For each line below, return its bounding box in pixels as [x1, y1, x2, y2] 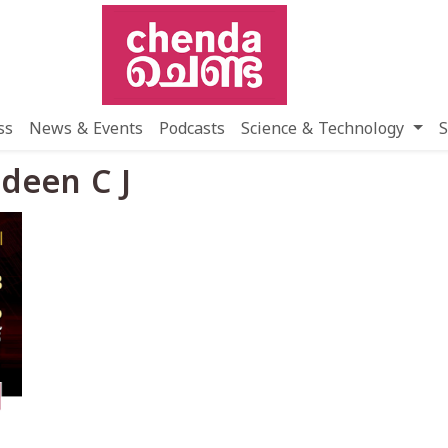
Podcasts [159, 120, 226, 140]
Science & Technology [241, 120, 410, 140]
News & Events [29, 120, 144, 140]
